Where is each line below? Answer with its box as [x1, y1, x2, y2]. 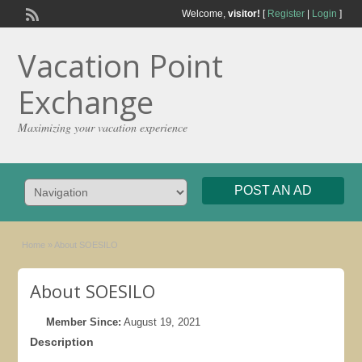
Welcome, [181, 8, 228, 19]
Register [267, 8, 305, 19]
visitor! [227, 8, 260, 19]
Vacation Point [18, 44, 224, 86]
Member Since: [46, 316, 122, 328]
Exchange [18, 81, 154, 123]
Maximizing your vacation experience [18, 120, 188, 135]
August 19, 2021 [121, 316, 201, 328]
